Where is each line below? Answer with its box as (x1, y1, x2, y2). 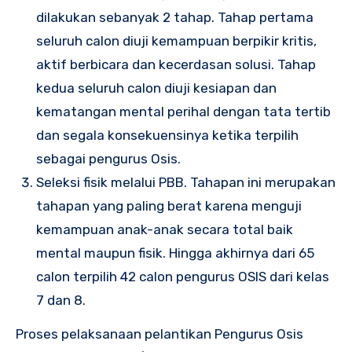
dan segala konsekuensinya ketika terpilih (36, 126, 299, 143)
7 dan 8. (36, 291, 86, 308)
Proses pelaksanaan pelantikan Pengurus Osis (16, 325, 303, 342)
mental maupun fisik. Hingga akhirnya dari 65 (36, 244, 314, 261)
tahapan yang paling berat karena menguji (36, 197, 302, 214)
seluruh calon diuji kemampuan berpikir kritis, (36, 32, 317, 49)
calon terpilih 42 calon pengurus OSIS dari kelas (36, 268, 329, 284)
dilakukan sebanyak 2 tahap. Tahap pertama (36, 9, 313, 25)
